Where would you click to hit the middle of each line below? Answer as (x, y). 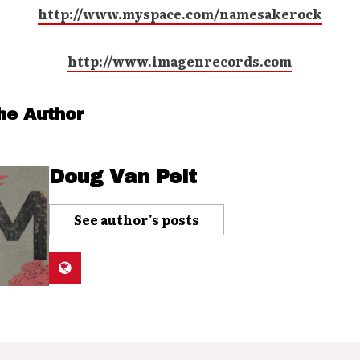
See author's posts (136, 219)
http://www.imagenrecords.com (180, 61)
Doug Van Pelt (123, 177)
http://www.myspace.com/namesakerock (180, 14)
